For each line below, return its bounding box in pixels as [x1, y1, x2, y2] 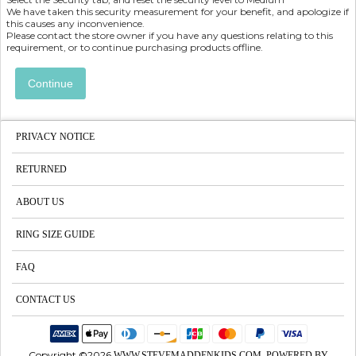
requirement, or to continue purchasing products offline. [6, 41, 263, 53]
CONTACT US [16, 293, 75, 305]
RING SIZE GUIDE [16, 228, 95, 240]
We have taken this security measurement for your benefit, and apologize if [6, 5, 349, 17]
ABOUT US [16, 195, 64, 207]
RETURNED [16, 163, 67, 175]
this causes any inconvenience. [6, 17, 145, 29]
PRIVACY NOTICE [16, 130, 95, 142]
